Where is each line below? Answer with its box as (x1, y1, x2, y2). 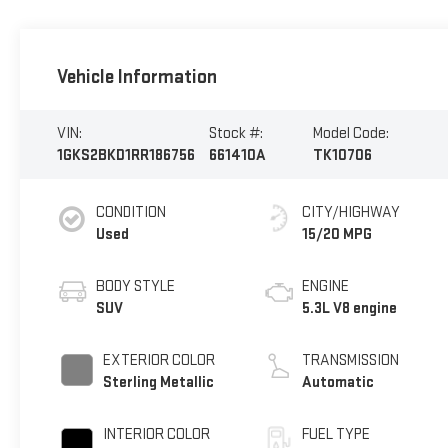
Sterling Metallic (102, 372, 214, 392)
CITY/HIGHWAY (302, 202, 401, 222)
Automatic (302, 372, 375, 392)
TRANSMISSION (302, 350, 400, 370)
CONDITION (95, 202, 166, 222)
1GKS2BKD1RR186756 (56, 145, 195, 165)
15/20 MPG (302, 224, 373, 244)
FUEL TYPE (302, 424, 371, 444)
